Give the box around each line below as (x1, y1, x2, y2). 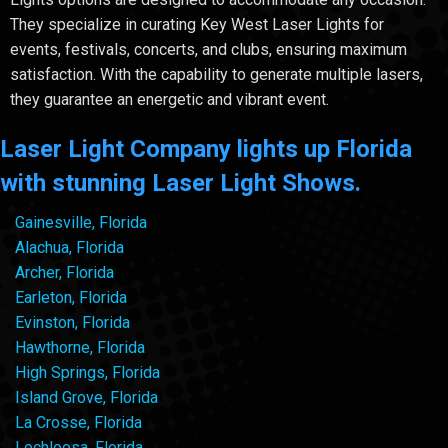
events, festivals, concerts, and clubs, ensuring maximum (10, 39, 407, 59)
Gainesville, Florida (15, 212, 147, 232)
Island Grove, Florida (15, 387, 158, 407)
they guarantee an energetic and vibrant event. (10, 89, 329, 109)
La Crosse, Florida (15, 412, 142, 432)
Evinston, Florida (15, 312, 130, 332)
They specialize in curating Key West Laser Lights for (10, 14, 384, 34)
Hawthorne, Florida (15, 337, 145, 357)
